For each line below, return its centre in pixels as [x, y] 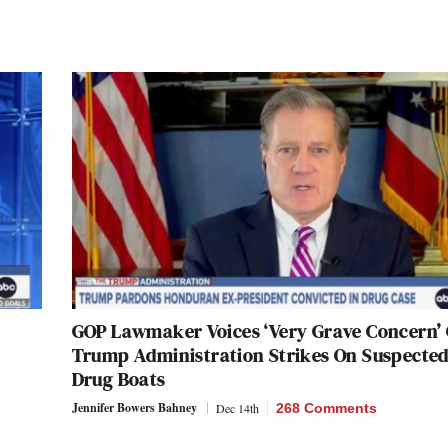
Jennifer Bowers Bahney [134, 408]
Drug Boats [118, 379]
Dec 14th [237, 408]
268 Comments [326, 408]
